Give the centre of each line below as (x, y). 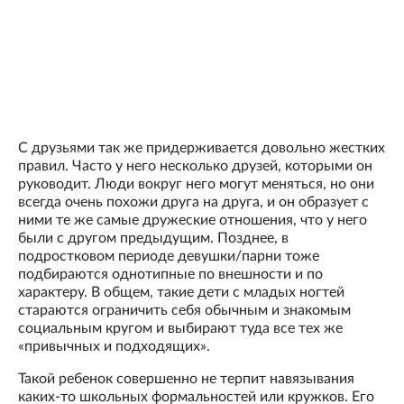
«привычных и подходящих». (114, 347)
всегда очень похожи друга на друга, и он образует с (193, 202)
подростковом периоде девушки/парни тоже (169, 257)
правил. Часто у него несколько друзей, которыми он (195, 166)
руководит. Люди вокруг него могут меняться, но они (196, 184)
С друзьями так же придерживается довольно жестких (202, 148)
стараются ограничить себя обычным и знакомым (184, 311)
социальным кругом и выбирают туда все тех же (180, 329)
